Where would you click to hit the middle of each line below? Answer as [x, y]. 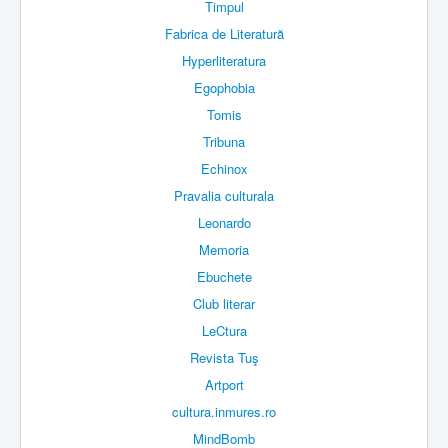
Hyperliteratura [224, 61]
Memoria [224, 250]
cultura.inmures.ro [224, 412]
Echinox [224, 169]
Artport [224, 385]
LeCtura [224, 331]
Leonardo [224, 223]
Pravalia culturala [224, 196]
